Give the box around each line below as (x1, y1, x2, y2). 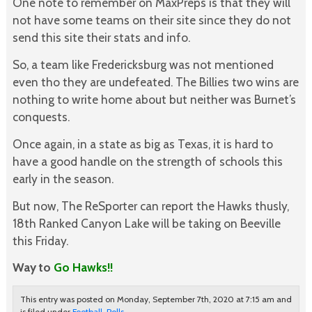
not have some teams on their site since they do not (12, 13, 291, 28)
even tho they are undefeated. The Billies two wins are (12, 74, 299, 89)
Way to (12, 260, 54, 275)
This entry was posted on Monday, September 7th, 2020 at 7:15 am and (19, 294, 292, 305)
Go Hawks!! (53, 260, 113, 275)
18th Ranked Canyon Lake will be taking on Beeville (12, 215, 281, 231)
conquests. (12, 109, 70, 124)
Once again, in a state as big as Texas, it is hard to (12, 136, 273, 151)
